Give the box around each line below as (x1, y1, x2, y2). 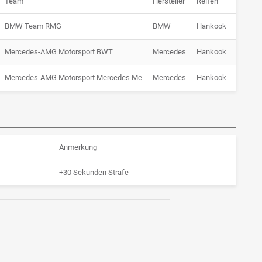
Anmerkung (59, 143, 97, 152)
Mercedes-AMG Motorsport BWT (5, 47, 113, 57)
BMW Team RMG (5, 22, 61, 31)
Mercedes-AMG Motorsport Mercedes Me (5, 73, 142, 82)
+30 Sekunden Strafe (59, 168, 129, 177)
